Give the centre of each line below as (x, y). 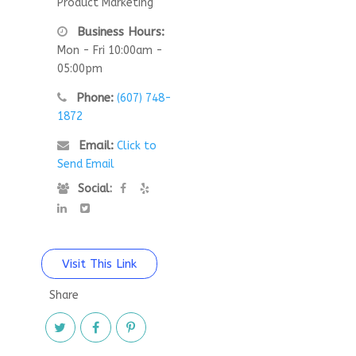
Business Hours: (118, 31)
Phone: (93, 97)
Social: (93, 188)
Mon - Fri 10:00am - (110, 50)
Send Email (85, 164)
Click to (136, 145)
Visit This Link (99, 263)
